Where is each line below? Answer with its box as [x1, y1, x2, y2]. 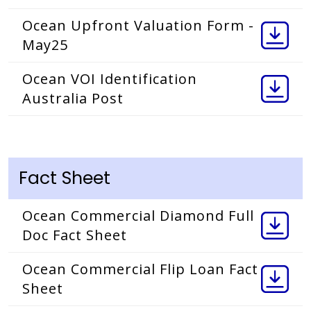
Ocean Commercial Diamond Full [22, 206, 254, 226]
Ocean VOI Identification [22, 69, 197, 89]
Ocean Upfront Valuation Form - [22, 16, 254, 35]
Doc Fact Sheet [22, 226, 127, 245]
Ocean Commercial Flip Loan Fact [22, 260, 258, 279]
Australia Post [22, 89, 124, 108]
